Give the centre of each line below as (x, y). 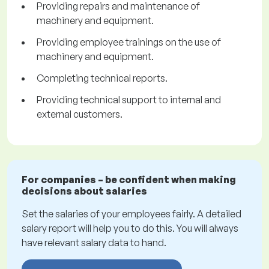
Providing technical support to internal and (129, 100)
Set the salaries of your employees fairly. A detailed (131, 214)
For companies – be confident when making (129, 180)
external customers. (80, 114)
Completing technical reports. (102, 78)
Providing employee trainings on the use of (129, 42)
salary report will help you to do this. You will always (130, 228)
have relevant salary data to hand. (94, 243)
